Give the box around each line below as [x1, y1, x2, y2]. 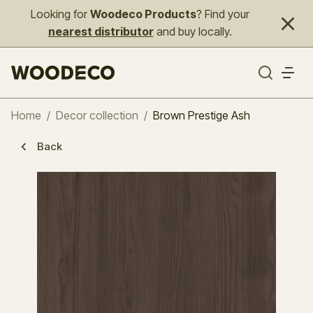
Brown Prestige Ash [153, 108, 250, 122]
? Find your [196, 7, 249, 21]
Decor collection [56, 108, 138, 122]
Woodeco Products [89, 7, 196, 21]
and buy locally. [153, 24, 232, 38]
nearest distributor [48, 24, 154, 38]
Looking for [30, 7, 90, 21]
